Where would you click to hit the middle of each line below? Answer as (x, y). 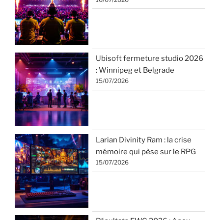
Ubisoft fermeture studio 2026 (150, 59)
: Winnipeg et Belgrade (135, 70)
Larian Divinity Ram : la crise (144, 140)
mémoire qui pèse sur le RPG (146, 151)
